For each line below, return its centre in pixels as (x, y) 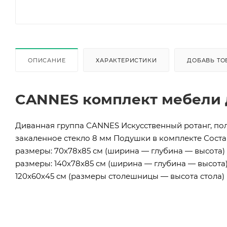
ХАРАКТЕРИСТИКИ (126, 60)
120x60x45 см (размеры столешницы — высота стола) (120, 176)
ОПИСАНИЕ (47, 60)
